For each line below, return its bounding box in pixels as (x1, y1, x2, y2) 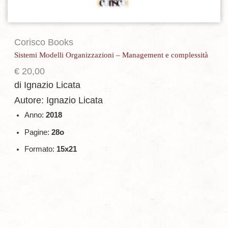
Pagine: (24, 128, 51, 136)
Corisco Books (14, 37, 73, 48)
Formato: (24, 145, 56, 153)
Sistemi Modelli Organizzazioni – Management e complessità (14, 51, 208, 60)
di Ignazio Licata (14, 80, 80, 91)
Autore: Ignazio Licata (14, 95, 103, 106)
